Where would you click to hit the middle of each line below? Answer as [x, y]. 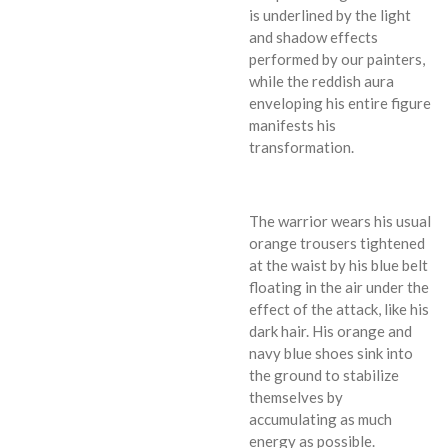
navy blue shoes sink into [331, 352]
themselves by [296, 396]
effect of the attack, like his [339, 308]
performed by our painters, [337, 58]
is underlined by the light [330, 14]
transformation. [301, 146]
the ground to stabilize [324, 374]
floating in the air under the [339, 286]
